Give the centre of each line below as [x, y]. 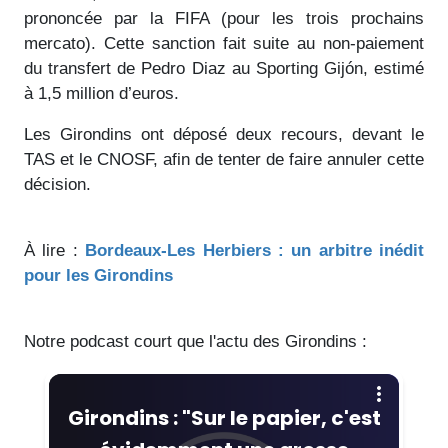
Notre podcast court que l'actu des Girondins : [195, 341]
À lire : [55, 250]
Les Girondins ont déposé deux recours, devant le [224, 134]
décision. [57, 184]
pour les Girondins [98, 275]
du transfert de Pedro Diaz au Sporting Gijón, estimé [224, 68]
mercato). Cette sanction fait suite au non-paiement [224, 43]
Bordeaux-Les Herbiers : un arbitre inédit [254, 250]
